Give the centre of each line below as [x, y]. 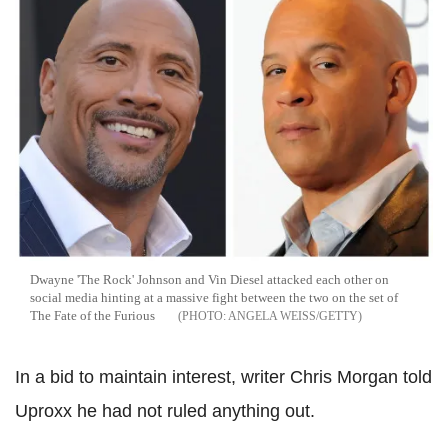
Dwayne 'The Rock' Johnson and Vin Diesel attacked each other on [209, 280]
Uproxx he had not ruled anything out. [165, 411]
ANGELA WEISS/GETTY [293, 316]
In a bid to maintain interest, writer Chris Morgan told [223, 377]
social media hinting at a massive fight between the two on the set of [214, 298]
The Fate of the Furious [92, 316]
